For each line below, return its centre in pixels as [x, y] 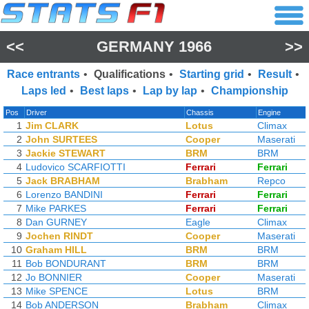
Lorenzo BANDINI [64, 195]
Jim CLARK [52, 126]
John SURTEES [61, 139]
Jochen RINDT [59, 236]
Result [275, 74]
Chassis [200, 112]
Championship [249, 91]
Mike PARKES [56, 208]
